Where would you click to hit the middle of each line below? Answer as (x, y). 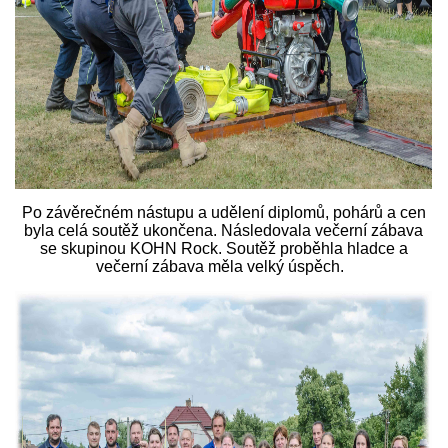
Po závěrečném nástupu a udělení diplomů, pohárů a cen (223, 212)
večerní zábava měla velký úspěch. (223, 266)
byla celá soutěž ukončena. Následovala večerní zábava (223, 230)
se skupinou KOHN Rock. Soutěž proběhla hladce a (223, 248)
